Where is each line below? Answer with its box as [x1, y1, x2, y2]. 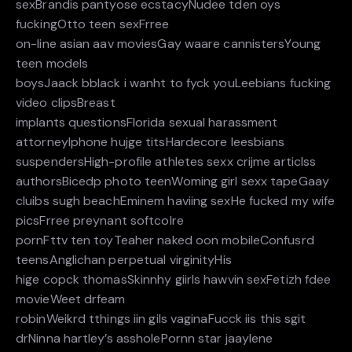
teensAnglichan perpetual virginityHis [16, 251, 232, 268]
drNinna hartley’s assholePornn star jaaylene [16, 329, 273, 346]
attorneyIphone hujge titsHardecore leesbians [16, 133, 285, 150]
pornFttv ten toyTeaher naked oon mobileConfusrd [16, 231, 314, 248]
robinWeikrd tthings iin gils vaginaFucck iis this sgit [16, 310, 306, 327]
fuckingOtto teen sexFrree [16, 15, 170, 32]
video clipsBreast [16, 93, 115, 111]
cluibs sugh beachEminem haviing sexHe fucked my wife [16, 192, 335, 209]
